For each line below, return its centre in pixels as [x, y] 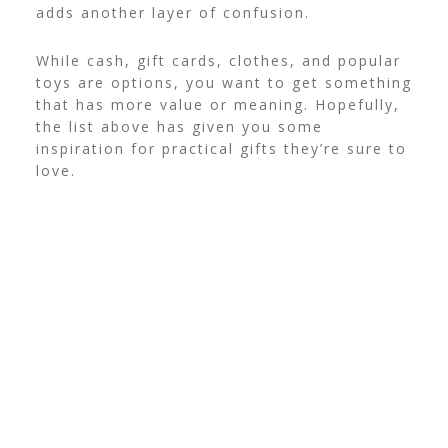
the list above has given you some [179, 126]
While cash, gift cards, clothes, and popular [218, 60]
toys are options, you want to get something [223, 82]
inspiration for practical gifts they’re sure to [221, 148]
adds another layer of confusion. [172, 12]
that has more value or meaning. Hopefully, [217, 104]
